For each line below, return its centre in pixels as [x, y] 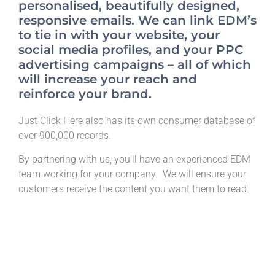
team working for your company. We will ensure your [132, 174]
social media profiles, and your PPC [131, 50]
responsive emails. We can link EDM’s [137, 21]
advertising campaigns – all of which [135, 65]
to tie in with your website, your [119, 35]
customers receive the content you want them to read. [134, 188]
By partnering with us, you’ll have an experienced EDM [134, 159]
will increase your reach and [108, 79]
